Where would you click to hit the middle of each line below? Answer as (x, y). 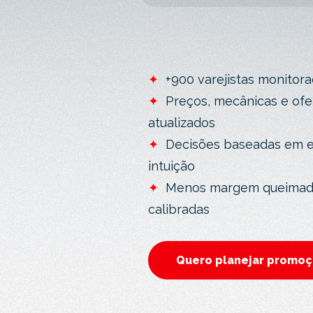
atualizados (183, 123)
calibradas (181, 209)
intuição (173, 166)
